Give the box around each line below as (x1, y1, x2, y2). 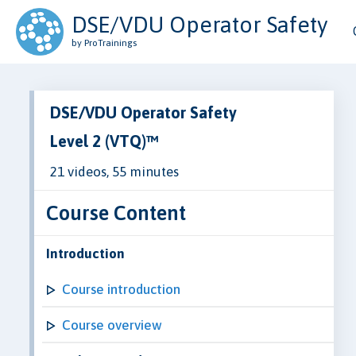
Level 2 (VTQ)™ (50, 131, 158, 150)
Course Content (46, 200, 186, 224)
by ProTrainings (72, 37, 137, 48)
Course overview (62, 316, 162, 333)
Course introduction (62, 281, 180, 297)
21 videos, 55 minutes (50, 163, 179, 180)
